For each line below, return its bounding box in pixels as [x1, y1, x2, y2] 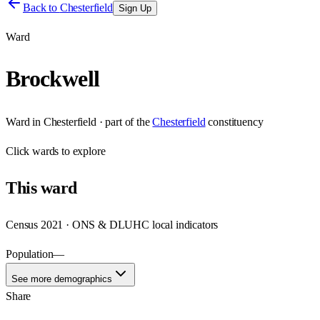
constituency [208, 115, 264, 128]
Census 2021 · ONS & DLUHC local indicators [6, 218, 219, 231]
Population [6, 247, 54, 260]
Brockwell [6, 66, 100, 92]
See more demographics [11, 273, 112, 284]
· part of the [96, 115, 150, 128]
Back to [23, 1, 60, 14]
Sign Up [118, 3, 151, 14]
